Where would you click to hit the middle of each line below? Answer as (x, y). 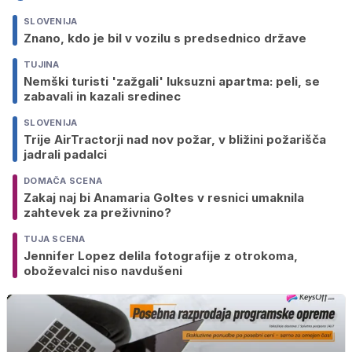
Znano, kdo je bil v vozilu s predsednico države (165, 38)
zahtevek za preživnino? (97, 212)
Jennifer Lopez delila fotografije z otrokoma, (161, 255)
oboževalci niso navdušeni (103, 270)
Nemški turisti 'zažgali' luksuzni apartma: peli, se (172, 81)
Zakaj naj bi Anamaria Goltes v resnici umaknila (164, 197)
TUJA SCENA (55, 238)
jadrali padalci (65, 154)
